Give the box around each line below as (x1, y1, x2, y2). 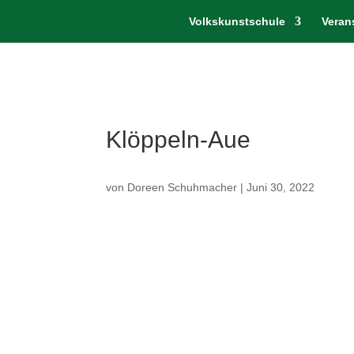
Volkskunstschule (188, 15, 285, 28)
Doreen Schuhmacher (127, 181, 238, 194)
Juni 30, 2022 (247, 181, 315, 194)
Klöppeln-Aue (106, 126, 251, 153)
